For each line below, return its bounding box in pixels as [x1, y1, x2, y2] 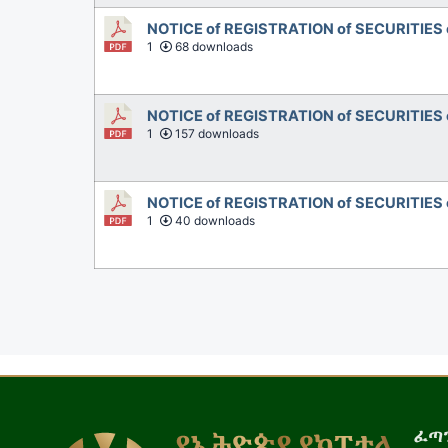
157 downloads [172, 125, 260, 141]
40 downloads [172, 212, 256, 228]
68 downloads [172, 38, 254, 54]
